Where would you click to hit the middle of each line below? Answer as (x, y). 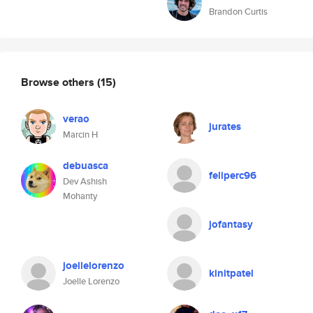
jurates (225, 126)
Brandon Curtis (238, 12)
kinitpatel (231, 273)
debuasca (86, 166)
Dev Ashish (85, 181)
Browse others (59, 82)
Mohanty (80, 196)
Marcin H (80, 134)
